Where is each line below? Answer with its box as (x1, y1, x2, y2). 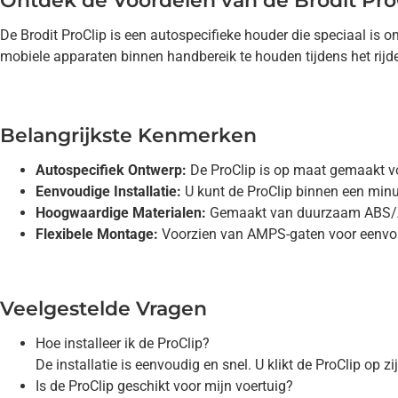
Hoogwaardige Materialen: (36, 204, 206, 222)
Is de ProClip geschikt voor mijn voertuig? (36, 378, 293, 395)
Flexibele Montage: (36, 226, 158, 243)
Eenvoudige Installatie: (36, 183, 181, 201)
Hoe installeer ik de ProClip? (36, 335, 210, 353)
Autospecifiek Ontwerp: (36, 162, 187, 179)
